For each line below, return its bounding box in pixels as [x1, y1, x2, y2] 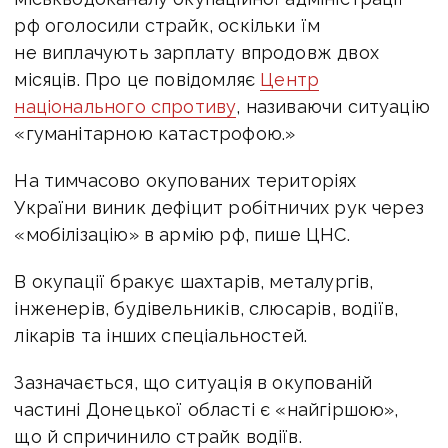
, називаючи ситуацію [236, 95, 430, 117]
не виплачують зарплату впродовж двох [14, 41, 379, 63]
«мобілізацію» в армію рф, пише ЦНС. [14, 223, 350, 245]
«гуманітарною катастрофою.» [14, 122, 296, 144]
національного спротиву [14, 95, 237, 117]
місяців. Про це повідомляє [14, 68, 261, 90]
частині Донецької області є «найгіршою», [14, 398, 399, 420]
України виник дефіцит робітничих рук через [14, 196, 424, 218]
